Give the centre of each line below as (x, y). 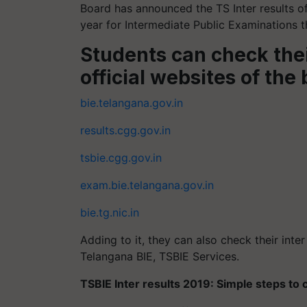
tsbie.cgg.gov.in (123, 158)
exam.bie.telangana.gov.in (149, 185)
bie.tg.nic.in (110, 212)
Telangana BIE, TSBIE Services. (161, 256)
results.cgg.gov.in (125, 130)
